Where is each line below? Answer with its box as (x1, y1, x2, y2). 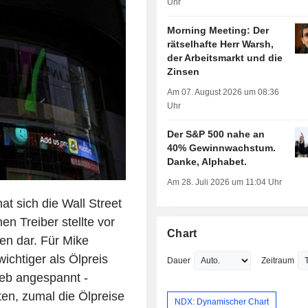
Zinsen (167, 66, 200, 78)
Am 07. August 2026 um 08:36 (167, 87, 280, 98)
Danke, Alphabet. (167, 156, 247, 168)
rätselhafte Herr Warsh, (167, 38, 274, 50)
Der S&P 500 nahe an (167, 129, 265, 140)
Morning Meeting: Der (167, 25, 269, 36)
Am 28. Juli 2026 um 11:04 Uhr (167, 177, 283, 188)
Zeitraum (261, 256, 295, 266)
